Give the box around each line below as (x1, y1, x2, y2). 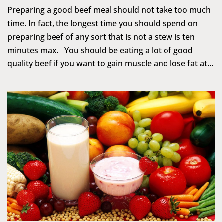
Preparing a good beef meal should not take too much (7, 4, 211, 15)
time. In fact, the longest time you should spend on (7, 17, 198, 29)
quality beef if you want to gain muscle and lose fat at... (7, 57, 213, 69)
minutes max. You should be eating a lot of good (7, 44, 193, 55)
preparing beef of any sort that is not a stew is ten (7, 31, 195, 42)
